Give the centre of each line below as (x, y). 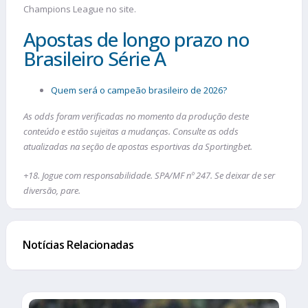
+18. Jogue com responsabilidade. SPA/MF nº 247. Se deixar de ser (149, 175)
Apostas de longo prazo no (136, 40)
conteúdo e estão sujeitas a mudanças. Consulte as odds (131, 132)
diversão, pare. (52, 190)
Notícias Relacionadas (78, 244)
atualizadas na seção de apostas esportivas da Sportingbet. (138, 147)
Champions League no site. (80, 9)
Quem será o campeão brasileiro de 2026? (139, 90)
